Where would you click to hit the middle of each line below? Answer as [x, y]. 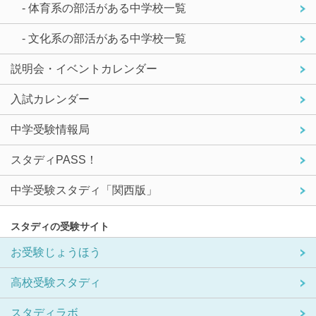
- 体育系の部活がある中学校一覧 [104, 8]
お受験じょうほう [56, 252]
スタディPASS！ [54, 159]
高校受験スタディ [56, 282]
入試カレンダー [50, 99]
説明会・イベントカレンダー [84, 68]
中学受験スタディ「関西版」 [84, 190]
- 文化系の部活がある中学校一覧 [104, 38]
